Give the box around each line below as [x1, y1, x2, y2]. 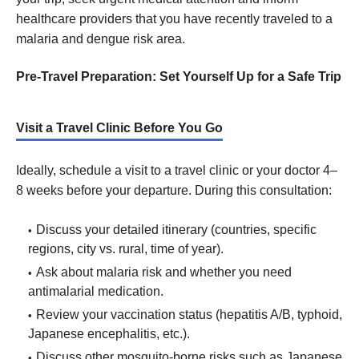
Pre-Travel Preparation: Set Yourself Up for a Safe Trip [16, 69, 341, 83]
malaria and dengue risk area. [16, 31, 185, 46]
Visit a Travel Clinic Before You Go [16, 120, 223, 135]
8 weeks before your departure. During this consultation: [16, 184, 332, 198]
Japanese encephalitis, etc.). [28, 327, 190, 341]
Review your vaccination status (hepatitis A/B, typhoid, [36, 308, 342, 322]
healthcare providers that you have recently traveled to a [16, 11, 333, 26]
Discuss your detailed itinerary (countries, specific [36, 223, 317, 237]
